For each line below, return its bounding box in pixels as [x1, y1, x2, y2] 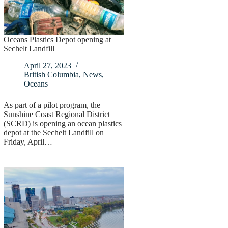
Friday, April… [3, 137, 52, 147]
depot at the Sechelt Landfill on [3, 128, 104, 137]
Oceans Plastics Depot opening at [3, 35, 111, 44]
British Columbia [23, 70, 79, 79]
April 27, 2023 [23, 61, 71, 70]
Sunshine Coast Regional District [3, 110, 110, 119]
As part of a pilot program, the [3, 101, 100, 110]
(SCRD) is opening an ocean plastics [3, 119, 122, 128]
